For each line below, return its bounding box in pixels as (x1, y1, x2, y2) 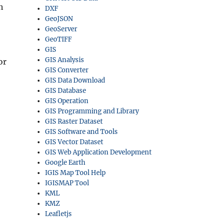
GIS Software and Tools (45, 128, 118, 136)
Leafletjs (45, 210, 72, 218)
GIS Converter (45, 66, 89, 74)
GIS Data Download (45, 76, 106, 85)
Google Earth (45, 158, 86, 167)
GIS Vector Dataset (45, 138, 104, 146)
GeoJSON (45, 15, 73, 23)
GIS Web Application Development (45, 148, 152, 156)
